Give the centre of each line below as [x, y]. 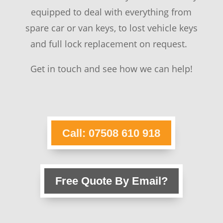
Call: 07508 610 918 [111, 133]
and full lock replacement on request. [110, 44]
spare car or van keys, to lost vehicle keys [111, 28]
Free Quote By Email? [111, 181]
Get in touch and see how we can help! [111, 69]
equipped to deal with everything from [111, 12]
